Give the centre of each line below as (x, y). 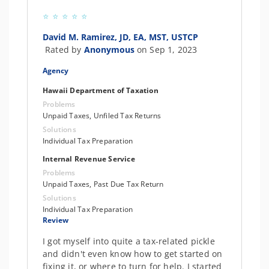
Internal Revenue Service (89, 159)
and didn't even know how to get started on (133, 254)
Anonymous (110, 50)
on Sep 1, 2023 (167, 50)
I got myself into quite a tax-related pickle (129, 241)
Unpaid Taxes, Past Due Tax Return (103, 184)
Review (56, 220)
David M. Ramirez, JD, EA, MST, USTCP (120, 37)
